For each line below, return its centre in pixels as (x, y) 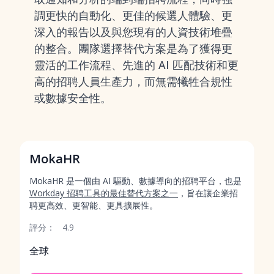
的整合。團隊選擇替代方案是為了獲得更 (133, 48)
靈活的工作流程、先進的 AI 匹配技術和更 (136, 65)
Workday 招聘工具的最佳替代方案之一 (104, 193)
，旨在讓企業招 (208, 193)
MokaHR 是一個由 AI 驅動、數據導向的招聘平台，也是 (135, 181)
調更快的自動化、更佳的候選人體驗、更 (133, 15)
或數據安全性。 (73, 98)
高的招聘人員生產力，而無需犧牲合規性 (133, 81)
